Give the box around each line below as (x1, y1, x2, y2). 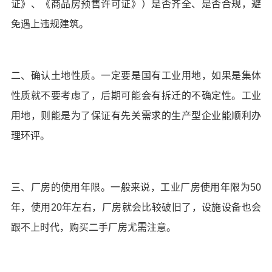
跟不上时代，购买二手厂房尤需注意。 (10, 222, 176, 233)
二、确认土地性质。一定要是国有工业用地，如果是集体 (10, 70, 262, 81)
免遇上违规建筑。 (10, 19, 89, 30)
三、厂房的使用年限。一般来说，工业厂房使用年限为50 (10, 182, 262, 193)
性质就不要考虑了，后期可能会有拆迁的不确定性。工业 (10, 90, 262, 101)
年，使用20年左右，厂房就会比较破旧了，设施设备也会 (10, 202, 262, 213)
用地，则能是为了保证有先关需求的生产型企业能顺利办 (10, 110, 262, 121)
